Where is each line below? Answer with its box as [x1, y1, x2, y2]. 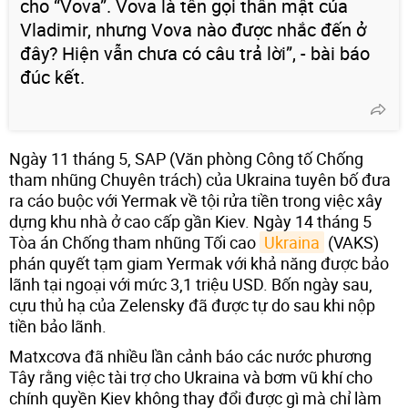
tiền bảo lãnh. [9, 314, 107, 337]
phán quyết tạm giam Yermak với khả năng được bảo [9, 251, 389, 274]
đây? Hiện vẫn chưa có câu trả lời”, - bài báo [20, 40, 370, 66]
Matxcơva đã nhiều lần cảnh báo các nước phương [9, 344, 372, 367]
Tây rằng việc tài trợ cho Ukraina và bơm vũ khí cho [9, 365, 372, 388]
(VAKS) [324, 230, 379, 253]
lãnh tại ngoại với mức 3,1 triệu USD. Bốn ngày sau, [9, 272, 372, 295]
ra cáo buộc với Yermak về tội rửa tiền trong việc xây [9, 189, 382, 211]
